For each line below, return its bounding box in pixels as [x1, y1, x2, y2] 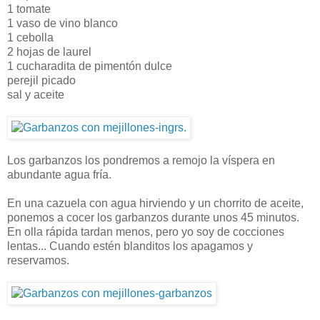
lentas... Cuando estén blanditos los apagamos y [7, 240, 253, 253]
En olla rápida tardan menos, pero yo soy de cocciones [7, 226, 284, 239]
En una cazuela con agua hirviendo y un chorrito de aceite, [7, 197, 304, 210]
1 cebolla [7, 31, 54, 44]
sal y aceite [7, 89, 64, 101]
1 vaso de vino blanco [7, 17, 118, 30]
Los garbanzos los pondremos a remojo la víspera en [7, 154, 275, 167]
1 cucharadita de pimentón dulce [7, 60, 172, 73]
